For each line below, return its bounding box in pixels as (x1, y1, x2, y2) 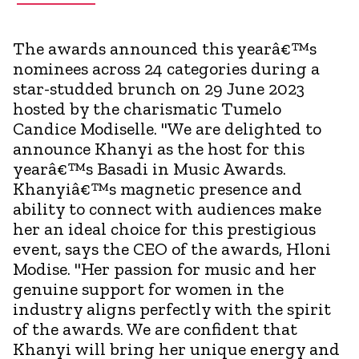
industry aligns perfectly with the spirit (13, 297, 331, 320)
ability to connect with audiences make (13, 197, 321, 220)
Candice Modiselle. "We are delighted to (13, 117, 321, 139)
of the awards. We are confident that (13, 317, 297, 340)
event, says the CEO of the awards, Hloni (13, 237, 331, 260)
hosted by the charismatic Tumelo (13, 97, 281, 119)
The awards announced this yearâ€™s (13, 37, 317, 59)
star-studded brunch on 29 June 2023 (13, 77, 305, 99)
